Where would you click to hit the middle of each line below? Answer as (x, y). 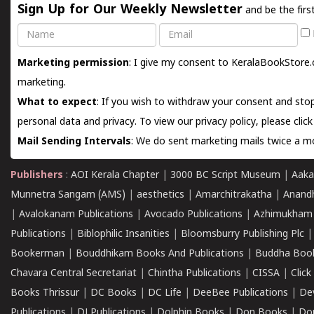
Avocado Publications (193, 215)
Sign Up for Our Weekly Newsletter (130, 10)
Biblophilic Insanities (123, 234)
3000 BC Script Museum (225, 176)
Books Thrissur (45, 293)
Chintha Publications (194, 274)
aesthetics (161, 195)
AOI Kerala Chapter (115, 176)
